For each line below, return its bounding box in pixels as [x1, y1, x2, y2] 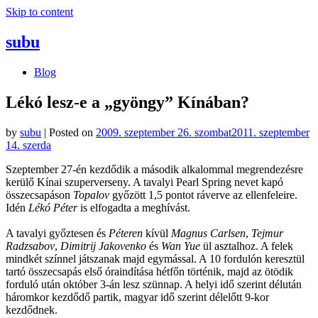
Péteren [109, 226, 143, 239]
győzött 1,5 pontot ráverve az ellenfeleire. [109, 188, 297, 201]
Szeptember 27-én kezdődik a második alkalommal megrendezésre [6, 163, 303, 175]
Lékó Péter [28, 201, 77, 214]
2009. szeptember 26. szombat [96, 126, 231, 138]
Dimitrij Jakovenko [60, 239, 146, 252]
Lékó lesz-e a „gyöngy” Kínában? [6, 92, 249, 111]
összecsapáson [6, 188, 73, 201]
